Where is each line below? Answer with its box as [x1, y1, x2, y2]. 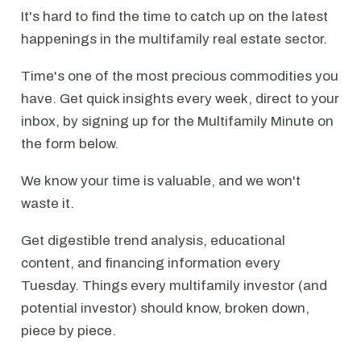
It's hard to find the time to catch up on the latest [21, 9, 328, 24]
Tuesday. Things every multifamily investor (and [21, 278, 327, 293]
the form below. [21, 136, 118, 151]
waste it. [21, 196, 74, 211]
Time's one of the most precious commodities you [21, 68, 338, 84]
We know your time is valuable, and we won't [21, 173, 301, 189]
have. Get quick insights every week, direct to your [21, 91, 339, 106]
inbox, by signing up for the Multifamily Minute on [21, 114, 334, 129]
